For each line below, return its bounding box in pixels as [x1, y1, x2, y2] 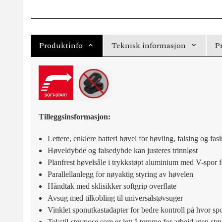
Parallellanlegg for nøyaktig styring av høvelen [47, 169, 193, 178]
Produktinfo [39, 39, 83, 52]
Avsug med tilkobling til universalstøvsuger [47, 193, 183, 202]
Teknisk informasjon [111, 39, 186, 52]
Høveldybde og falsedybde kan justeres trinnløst [47, 146, 198, 155]
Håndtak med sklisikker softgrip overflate [47, 181, 176, 190]
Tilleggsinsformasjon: [39, 112, 111, 121]
